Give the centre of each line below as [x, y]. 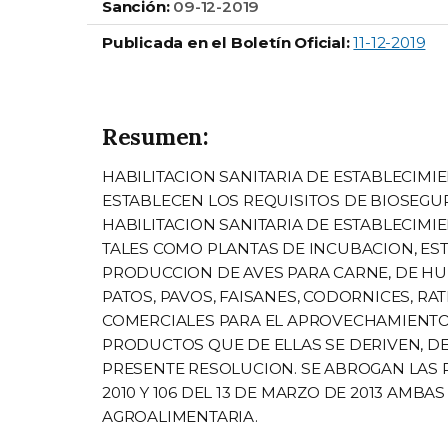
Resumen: [155, 137]
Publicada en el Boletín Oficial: [226, 43]
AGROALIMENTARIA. [180, 417]
